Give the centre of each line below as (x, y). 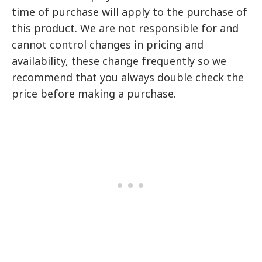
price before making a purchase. (94, 94)
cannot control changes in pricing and (108, 45)
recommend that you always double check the (128, 77)
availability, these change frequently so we (119, 61)
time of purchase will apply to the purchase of (130, 12)
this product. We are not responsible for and (125, 28)
